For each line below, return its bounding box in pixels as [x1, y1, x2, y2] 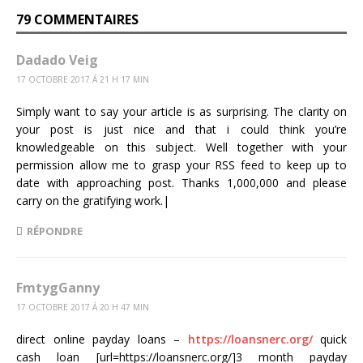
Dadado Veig [16, 51, 98, 70]
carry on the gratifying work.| [16, 193, 169, 209]
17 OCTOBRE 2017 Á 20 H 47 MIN [16, 301, 149, 314]
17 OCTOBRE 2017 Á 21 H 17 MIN [16, 74, 149, 86]
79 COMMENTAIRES [16, 11, 139, 29]
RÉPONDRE [27, 224, 83, 239]
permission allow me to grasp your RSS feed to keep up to [16, 157, 347, 173]
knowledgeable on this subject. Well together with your [16, 139, 347, 156]
